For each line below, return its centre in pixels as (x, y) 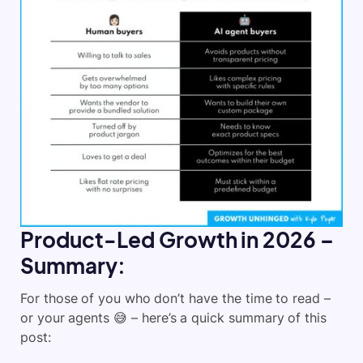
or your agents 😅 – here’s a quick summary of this (173, 317)
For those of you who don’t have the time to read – (175, 298)
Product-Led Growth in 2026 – (177, 239)
